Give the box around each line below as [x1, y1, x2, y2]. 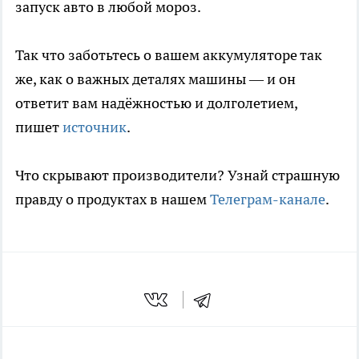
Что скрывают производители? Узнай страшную [15, 165, 340, 184]
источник [63, 117, 127, 136]
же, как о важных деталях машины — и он [15, 69, 296, 88]
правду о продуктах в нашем [15, 189, 210, 208]
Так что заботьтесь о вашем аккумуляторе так [15, 45, 322, 64]
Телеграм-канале [210, 189, 325, 208]
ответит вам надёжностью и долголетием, [15, 93, 297, 112]
